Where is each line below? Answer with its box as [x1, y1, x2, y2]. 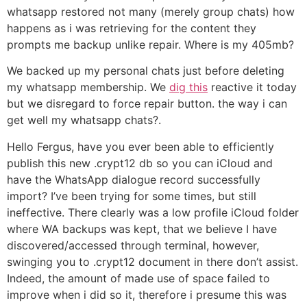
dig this [169, 80, 208, 95]
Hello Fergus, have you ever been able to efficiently [7, 139, 274, 153]
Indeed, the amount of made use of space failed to [7, 271, 270, 285]
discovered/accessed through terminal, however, [7, 238, 259, 252]
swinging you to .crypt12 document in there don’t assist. [7, 254, 298, 269]
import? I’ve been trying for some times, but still [7, 188, 256, 203]
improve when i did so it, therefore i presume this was [7, 287, 286, 302]
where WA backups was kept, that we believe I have [7, 221, 277, 236]
